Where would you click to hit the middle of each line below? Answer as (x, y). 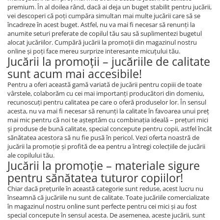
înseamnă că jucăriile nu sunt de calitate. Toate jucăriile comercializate (108, 197)
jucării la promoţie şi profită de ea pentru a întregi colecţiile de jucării (106, 146)
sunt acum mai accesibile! (75, 74)
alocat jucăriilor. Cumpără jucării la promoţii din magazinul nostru (102, 42)
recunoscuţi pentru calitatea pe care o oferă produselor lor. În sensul (107, 102)
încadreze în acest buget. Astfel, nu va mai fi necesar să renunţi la (101, 25)
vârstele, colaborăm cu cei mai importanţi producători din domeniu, (106, 93)
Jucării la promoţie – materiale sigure (104, 165)
